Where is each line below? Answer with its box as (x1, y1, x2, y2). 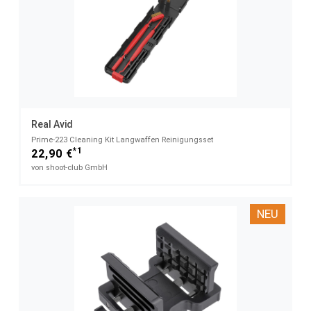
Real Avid (31, 119, 73, 131)
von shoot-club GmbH (31, 163, 108, 173)
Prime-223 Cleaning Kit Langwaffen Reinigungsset (31, 135, 213, 145)
